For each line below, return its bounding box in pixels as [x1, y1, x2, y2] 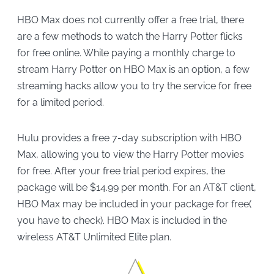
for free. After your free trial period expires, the [17, 165, 225, 177]
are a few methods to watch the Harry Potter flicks [17, 31, 243, 43]
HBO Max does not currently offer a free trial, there [17, 14, 244, 26]
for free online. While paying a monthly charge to [17, 47, 235, 59]
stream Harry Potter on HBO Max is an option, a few [17, 64, 250, 76]
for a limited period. [17, 97, 104, 109]
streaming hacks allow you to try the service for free [17, 80, 251, 92]
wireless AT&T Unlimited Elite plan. [17, 231, 171, 243]
